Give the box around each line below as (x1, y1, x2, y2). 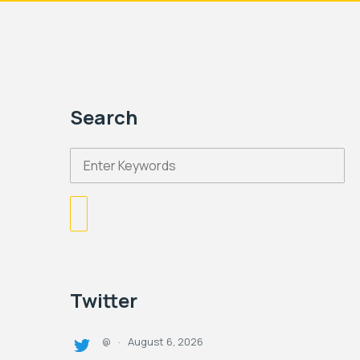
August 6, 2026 (128, 334, 203, 349)
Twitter (70, 287, 137, 313)
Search (70, 104, 137, 130)
